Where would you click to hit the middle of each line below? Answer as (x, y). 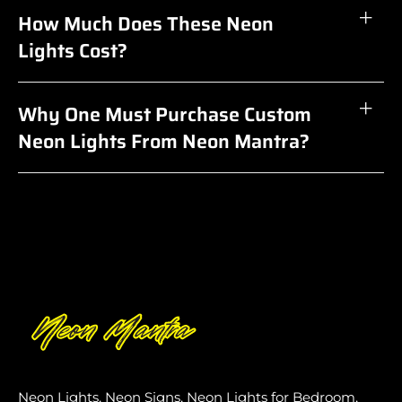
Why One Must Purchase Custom (165, 114)
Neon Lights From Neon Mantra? (164, 140)
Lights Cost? (73, 50)
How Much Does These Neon (146, 23)
